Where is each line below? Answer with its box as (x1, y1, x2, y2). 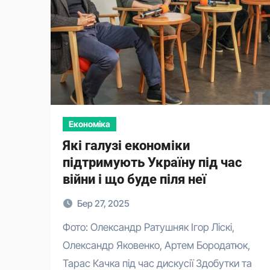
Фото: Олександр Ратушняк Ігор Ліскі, (63, 221, 71, 233)
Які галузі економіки (63, 138, 190, 153)
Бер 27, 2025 (77, 198, 130, 209)
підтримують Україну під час (63, 155, 242, 170)
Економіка (69, 119, 110, 129)
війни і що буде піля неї (63, 172, 206, 187)
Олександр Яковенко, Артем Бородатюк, (63, 239, 250, 251)
